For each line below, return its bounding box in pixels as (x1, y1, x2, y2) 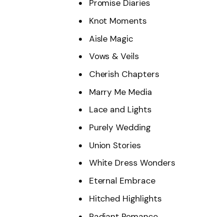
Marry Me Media (89, 86, 152, 97)
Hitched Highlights (89, 193, 162, 204)
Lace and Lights (89, 104, 152, 115)
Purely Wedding (89, 122, 151, 133)
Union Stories (89, 139, 141, 151)
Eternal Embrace (89, 175, 155, 186)
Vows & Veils (89, 51, 139, 62)
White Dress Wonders (89, 157, 175, 169)
